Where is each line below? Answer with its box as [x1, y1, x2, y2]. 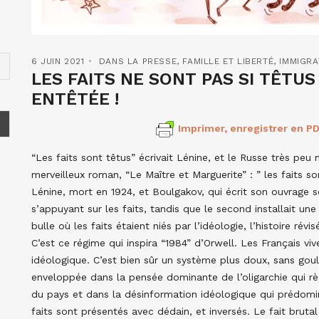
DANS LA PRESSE [98, 56, 177, 66]
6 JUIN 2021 [31, 56, 85, 66]
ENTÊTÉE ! [31, 88, 119, 109]
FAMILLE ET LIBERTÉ [182, 56, 274, 66]
